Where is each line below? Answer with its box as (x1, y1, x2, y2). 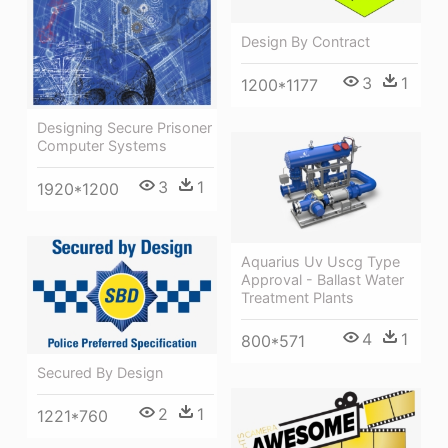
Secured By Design (37, 363, 163, 381)
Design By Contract (241, 32, 370, 50)
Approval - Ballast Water (241, 270, 404, 288)
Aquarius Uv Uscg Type (241, 252, 400, 270)
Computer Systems (37, 136, 167, 154)
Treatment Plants (241, 288, 354, 306)
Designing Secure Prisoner (37, 118, 212, 136)
